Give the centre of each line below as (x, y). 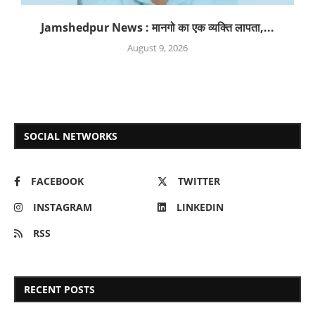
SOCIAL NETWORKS (71, 136)
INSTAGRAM (63, 207)
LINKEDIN (200, 207)
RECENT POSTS (59, 290)
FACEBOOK (57, 181)
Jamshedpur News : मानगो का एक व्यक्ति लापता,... (157, 28)
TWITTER (199, 181)
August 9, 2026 (157, 48)
